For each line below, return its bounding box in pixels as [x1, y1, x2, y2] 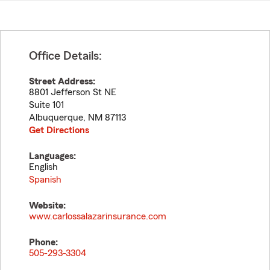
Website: [29, 201, 66, 210]
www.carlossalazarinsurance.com [29, 212, 166, 221]
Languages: [29, 151, 76, 161]
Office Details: [29, 50, 102, 62]
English [29, 162, 58, 172]
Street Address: [29, 77, 95, 86]
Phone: [29, 237, 58, 247]
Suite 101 [29, 100, 64, 110]
